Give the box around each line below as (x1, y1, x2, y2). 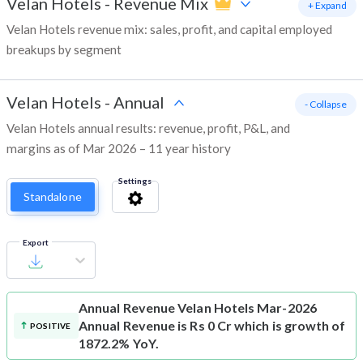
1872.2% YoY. (79, 335, 159, 352)
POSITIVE (30, 321, 71, 331)
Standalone (23, 190, 82, 204)
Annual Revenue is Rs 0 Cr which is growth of (79, 318, 346, 334)
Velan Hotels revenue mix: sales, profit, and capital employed (6, 22, 332, 37)
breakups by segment (6, 42, 122, 58)
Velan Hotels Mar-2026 (177, 300, 317, 316)
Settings (117, 176, 152, 186)
